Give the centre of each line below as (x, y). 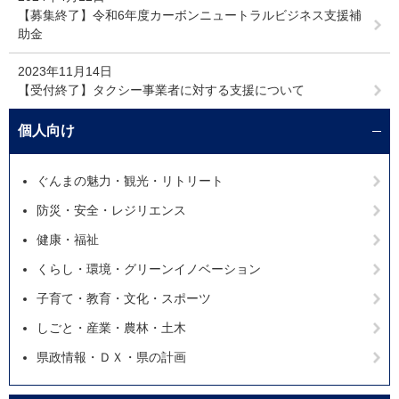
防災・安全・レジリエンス (111, 210)
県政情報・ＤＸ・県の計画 (111, 357)
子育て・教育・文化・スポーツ (124, 298)
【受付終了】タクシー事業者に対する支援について (161, 90)
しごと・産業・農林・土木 (111, 328)
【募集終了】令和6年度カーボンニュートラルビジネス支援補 (190, 15)
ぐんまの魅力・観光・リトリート (130, 181)
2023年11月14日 (65, 71)
